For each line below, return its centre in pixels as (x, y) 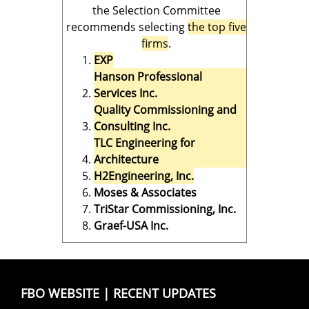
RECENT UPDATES (165, 293)
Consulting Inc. (132, 126)
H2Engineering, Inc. (144, 176)
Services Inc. (126, 93)
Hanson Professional (148, 77)
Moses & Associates (145, 192)
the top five (217, 27)
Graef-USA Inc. (131, 226)
